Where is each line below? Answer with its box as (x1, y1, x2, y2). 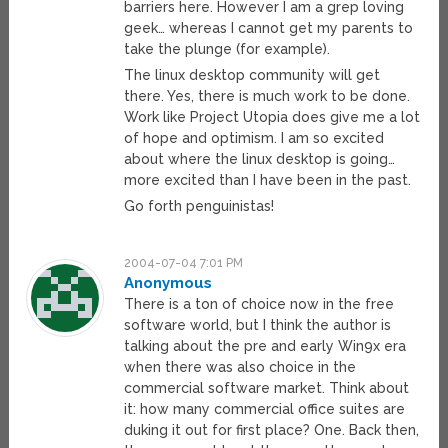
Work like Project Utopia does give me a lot (124, 109, 421, 126)
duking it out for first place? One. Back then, (124, 422, 420, 439)
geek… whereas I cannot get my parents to (124, 20, 414, 37)
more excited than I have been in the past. (124, 172, 412, 189)
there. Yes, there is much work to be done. (124, 88, 411, 105)
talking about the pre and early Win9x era (124, 338, 407, 355)
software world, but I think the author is (124, 317, 392, 334)
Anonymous (124, 274, 213, 293)
